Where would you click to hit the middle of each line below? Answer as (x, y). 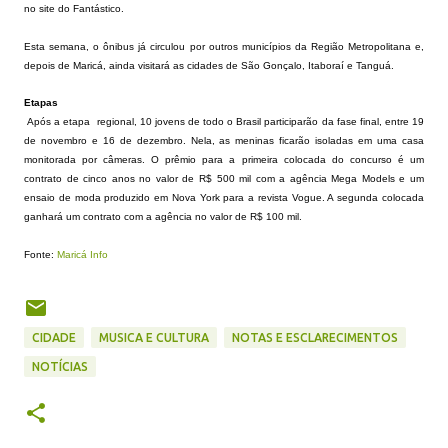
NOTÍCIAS (60, 366)
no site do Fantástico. (74, 8)
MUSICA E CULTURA (154, 337)
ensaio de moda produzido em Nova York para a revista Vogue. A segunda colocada (224, 197)
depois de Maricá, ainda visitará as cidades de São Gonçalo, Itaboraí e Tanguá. (209, 65)
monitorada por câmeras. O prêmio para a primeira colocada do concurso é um (224, 159)
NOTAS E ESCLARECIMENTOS (315, 337)
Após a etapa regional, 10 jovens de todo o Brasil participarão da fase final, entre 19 (226, 121)
